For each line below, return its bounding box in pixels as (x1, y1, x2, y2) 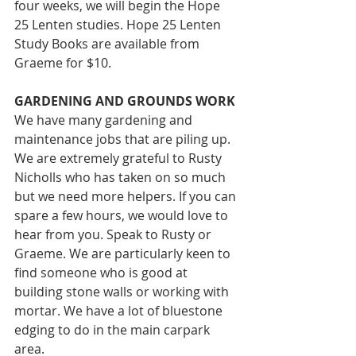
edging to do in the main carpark (14, 321, 213, 339)
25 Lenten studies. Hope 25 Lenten (14, 16, 224, 34)
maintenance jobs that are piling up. (14, 130, 234, 149)
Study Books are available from (14, 35, 203, 53)
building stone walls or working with (14, 283, 232, 301)
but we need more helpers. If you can (14, 188, 239, 206)
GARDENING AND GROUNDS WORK (14, 92, 238, 110)
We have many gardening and (14, 111, 195, 130)
